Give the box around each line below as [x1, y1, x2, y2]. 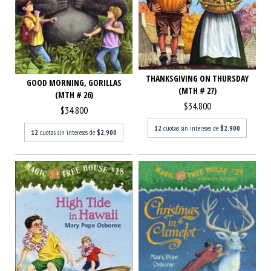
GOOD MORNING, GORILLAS [26, 77, 122, 89]
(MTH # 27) [178, 84, 217, 96]
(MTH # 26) [54, 89, 93, 101]
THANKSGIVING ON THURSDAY [146, 72, 249, 84]
